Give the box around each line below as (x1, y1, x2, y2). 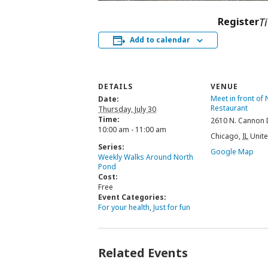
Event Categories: (98, 192, 166, 203)
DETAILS (98, 81, 133, 92)
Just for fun (153, 202, 190, 213)
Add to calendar (130, 35, 190, 45)
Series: (98, 142, 124, 153)
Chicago (211, 131, 239, 142)
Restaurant (211, 103, 248, 114)
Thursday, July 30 (98, 104, 156, 115)
